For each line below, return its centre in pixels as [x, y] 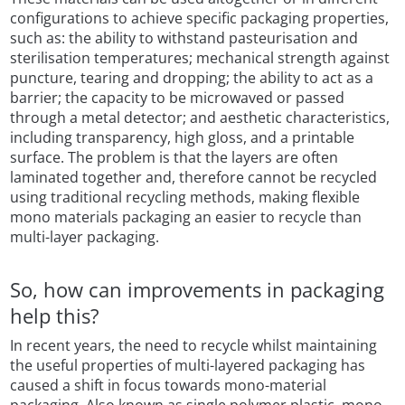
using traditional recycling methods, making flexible [185, 197]
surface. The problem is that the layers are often [174, 157]
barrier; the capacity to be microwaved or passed [178, 97]
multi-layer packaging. [85, 236]
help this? [55, 316]
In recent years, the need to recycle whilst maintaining [194, 346]
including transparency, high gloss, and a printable [183, 137]
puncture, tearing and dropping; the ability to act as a [192, 77]
